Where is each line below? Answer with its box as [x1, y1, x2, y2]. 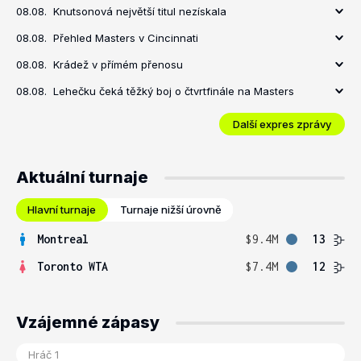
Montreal [37, 232, 89, 246]
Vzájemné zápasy [16, 313, 160, 332]
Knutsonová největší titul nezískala [53, 5, 226, 18]
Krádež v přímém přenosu [53, 58, 183, 71]
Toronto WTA [37, 259, 108, 273]
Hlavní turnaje [27, 203, 96, 216]
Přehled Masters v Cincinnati [53, 31, 198, 44]
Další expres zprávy [233, 117, 331, 131]
